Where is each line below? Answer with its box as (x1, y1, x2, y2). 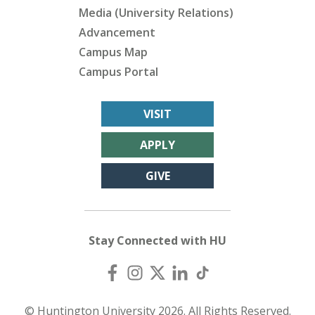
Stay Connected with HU (89, 233, 226, 249)
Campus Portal (79, 64, 158, 80)
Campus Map (79, 44, 148, 60)
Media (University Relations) (79, 5, 233, 21)
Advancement (79, 25, 155, 41)
